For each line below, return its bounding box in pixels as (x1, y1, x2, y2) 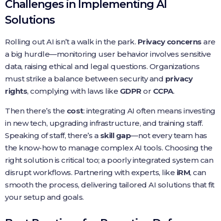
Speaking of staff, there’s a (5, 130, 100, 140)
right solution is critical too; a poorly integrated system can (5, 155, 213, 165)
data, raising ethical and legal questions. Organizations (5, 61, 199, 71)
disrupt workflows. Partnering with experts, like (5, 167, 177, 177)
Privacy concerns (137, 37, 202, 46)
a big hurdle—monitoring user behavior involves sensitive (5, 49, 211, 59)
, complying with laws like (27, 86, 120, 96)
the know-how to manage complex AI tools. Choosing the (5, 143, 213, 152)
